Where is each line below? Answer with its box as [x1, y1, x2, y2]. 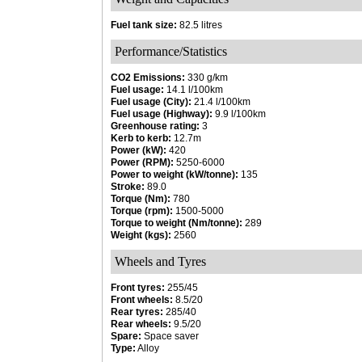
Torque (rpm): [111, 205, 173, 217]
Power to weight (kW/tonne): [111, 169, 238, 180]
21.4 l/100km [192, 96, 250, 107]
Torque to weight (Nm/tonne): [111, 217, 242, 229]
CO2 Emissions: [111, 72, 185, 83]
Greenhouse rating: [111, 120, 200, 132]
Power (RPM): [111, 157, 174, 168]
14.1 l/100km [164, 84, 223, 95]
